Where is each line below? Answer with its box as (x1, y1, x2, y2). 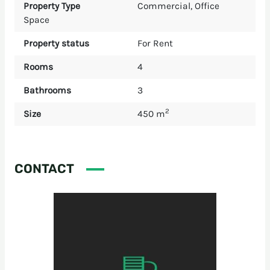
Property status (23, 38, 89, 49)
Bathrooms (23, 85, 71, 96)
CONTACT (14, 161, 74, 177)
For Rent (137, 38, 173, 49)
